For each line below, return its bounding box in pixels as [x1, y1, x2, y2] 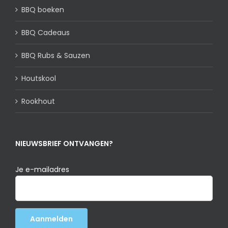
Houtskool [21, 73, 56, 84]
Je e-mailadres [15, 164, 69, 175]
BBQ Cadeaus [21, 27, 70, 38]
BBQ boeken [21, 5, 64, 15]
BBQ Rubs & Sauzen [21, 50, 90, 61]
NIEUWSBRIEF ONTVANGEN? [15, 138, 113, 149]
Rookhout [21, 96, 55, 107]
